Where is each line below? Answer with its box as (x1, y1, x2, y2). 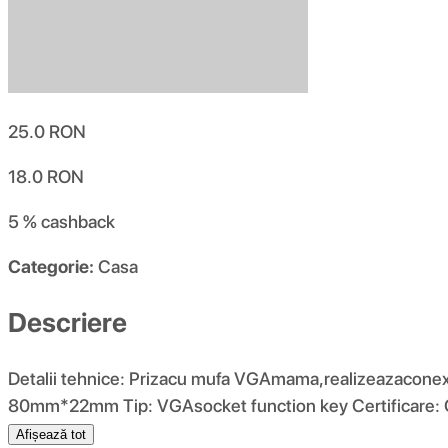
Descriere (8, 305, 127, 339)
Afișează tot (16, 426, 86, 442)
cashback (41, 211, 115, 233)
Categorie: (8, 256, 94, 278)
